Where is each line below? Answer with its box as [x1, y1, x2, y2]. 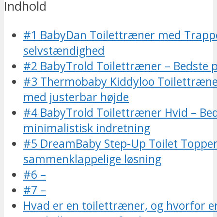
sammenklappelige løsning [23, 151, 161, 167]
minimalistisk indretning [23, 120, 150, 136]
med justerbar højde [23, 89, 129, 105]
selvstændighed [23, 43, 105, 59]
